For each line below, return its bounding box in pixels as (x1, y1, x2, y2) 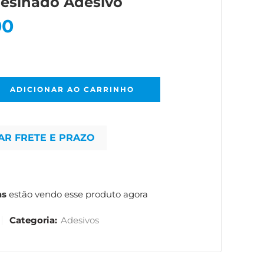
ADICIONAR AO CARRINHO (9, 85, 134, 94)
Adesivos (61, 215, 99, 226)
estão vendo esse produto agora (6, 189, 148, 200)
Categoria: (9, 215, 57, 226)
